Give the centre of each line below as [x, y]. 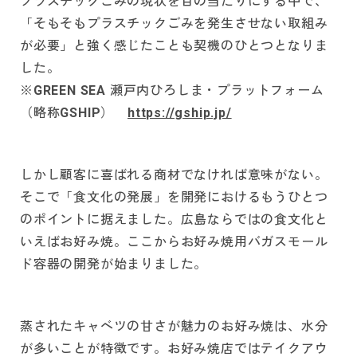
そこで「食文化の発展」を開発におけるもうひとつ [174, 198]
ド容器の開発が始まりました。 [114, 265]
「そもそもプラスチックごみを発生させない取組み [174, 24]
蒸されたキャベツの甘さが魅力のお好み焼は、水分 [174, 327]
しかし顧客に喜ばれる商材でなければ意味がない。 [174, 175]
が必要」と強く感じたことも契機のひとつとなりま [174, 46]
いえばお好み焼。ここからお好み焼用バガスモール [174, 242]
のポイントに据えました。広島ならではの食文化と [174, 220]
